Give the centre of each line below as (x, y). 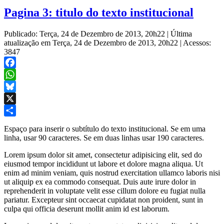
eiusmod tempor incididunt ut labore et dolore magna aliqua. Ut (103, 163)
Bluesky (17, 98)
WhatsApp (21, 86)
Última (181, 33)
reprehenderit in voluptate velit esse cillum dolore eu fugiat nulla (105, 190)
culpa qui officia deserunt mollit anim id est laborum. (87, 208)
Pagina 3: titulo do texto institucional (99, 12)
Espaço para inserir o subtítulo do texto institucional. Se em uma (105, 128)
